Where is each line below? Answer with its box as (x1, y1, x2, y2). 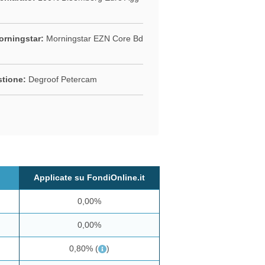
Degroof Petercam (25, 74, 97, 84)
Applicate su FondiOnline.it (33, 172, 145, 182)
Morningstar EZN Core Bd (43, 33, 143, 43)
